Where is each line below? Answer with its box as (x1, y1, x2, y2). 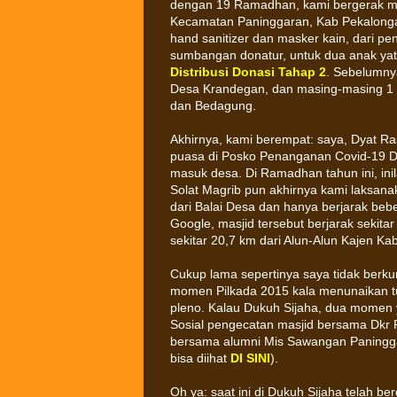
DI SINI (230, 351, 270, 365)
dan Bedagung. (170, 98, 256, 113)
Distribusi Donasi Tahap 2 (170, 65, 326, 79)
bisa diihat (170, 351, 230, 365)
